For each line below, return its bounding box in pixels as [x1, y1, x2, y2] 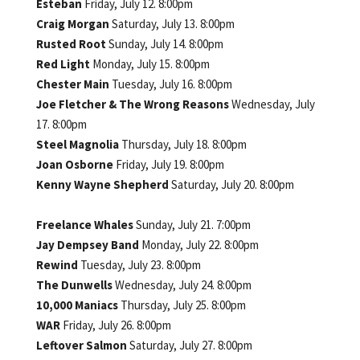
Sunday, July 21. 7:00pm [135, 216, 251, 232]
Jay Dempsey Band [35, 236, 141, 252]
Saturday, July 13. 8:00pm [111, 15, 235, 31]
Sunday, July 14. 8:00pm [108, 35, 223, 51]
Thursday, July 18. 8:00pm [121, 136, 247, 152]
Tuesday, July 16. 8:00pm [111, 76, 232, 92]
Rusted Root [35, 35, 108, 51]
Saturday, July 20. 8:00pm [170, 176, 294, 192]
